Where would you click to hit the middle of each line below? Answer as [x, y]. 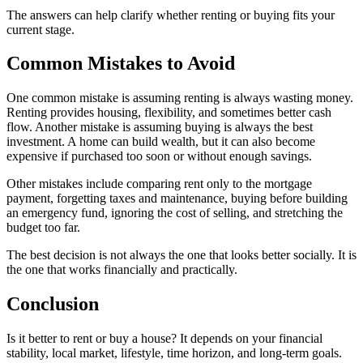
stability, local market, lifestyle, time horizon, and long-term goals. [174, 353]
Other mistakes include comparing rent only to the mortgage [159, 184]
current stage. [41, 29]
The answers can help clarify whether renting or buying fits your [171, 15]
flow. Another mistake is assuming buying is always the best [160, 127]
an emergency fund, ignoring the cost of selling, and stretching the [175, 213]
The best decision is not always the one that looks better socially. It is [181, 255]
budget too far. [43, 228]
